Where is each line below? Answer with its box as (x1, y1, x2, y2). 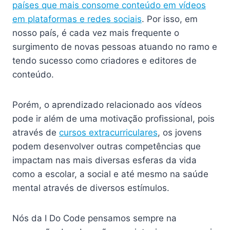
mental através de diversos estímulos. (12, 183, 169, 193)
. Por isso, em (142, 14, 198, 24)
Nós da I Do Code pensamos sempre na (12, 213, 177, 223)
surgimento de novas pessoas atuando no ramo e (12, 42, 217, 52)
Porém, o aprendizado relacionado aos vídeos (12, 100, 202, 110)
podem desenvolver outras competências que (12, 141, 201, 151)
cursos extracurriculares (59, 127, 158, 138)
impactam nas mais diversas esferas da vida (12, 155, 197, 165)
